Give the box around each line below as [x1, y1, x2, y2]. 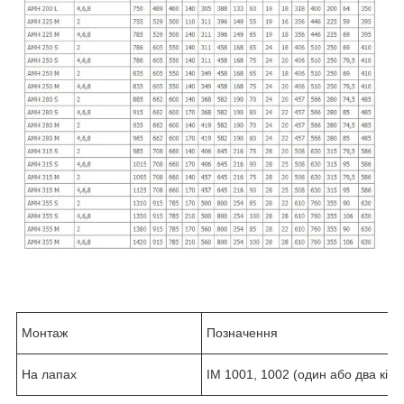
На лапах [22, 367, 77, 382]
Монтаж [22, 326, 68, 341]
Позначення [207, 326, 278, 341]
